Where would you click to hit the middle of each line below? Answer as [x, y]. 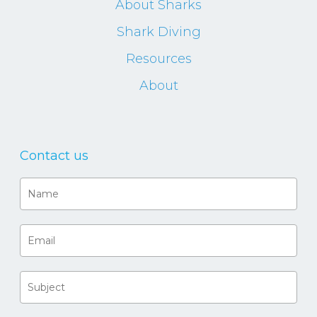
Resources [158, 59]
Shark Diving [158, 32]
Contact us [54, 156]
